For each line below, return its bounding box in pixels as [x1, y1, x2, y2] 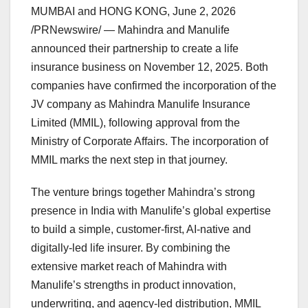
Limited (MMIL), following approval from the [31, 117, 240, 129]
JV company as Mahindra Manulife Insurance [31, 98, 250, 111]
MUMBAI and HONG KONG [31, 5, 167, 18]
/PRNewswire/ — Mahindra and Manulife [31, 24, 230, 36]
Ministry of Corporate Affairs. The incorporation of [31, 135, 268, 148]
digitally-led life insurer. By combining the [31, 242, 230, 254]
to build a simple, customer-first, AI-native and [31, 223, 251, 236]
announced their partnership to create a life [31, 43, 239, 55]
